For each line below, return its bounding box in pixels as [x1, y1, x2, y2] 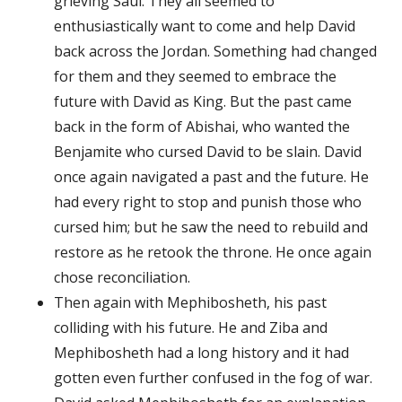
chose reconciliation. [54, 267, 190, 287]
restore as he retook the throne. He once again [54, 241, 371, 262]
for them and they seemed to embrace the [54, 66, 336, 86]
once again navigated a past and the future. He [54, 166, 369, 187]
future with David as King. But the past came [54, 91, 352, 111]
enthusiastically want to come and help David [54, 15, 355, 36]
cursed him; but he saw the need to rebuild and [54, 216, 368, 237]
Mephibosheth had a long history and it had [54, 342, 349, 363]
